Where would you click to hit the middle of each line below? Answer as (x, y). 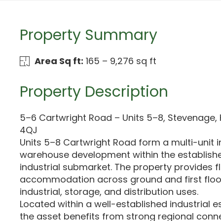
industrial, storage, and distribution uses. (109, 192)
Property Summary (89, 35)
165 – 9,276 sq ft (121, 61)
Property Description (94, 92)
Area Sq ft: (59, 61)
